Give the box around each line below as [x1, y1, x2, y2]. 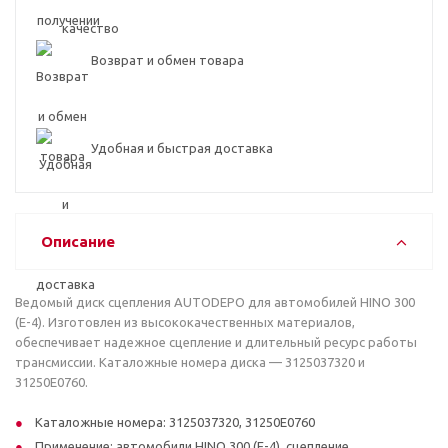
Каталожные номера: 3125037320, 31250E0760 [35, 415, 315, 429]
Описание [41, 233, 115, 250]
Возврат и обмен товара [91, 53, 244, 67]
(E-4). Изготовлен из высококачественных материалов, [15, 315, 355, 329]
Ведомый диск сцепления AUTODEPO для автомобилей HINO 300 [15, 295, 415, 309]
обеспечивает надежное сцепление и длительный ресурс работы [15, 335, 417, 349]
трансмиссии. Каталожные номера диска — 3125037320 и [15, 355, 365, 369]
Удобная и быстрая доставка [91, 141, 273, 155]
